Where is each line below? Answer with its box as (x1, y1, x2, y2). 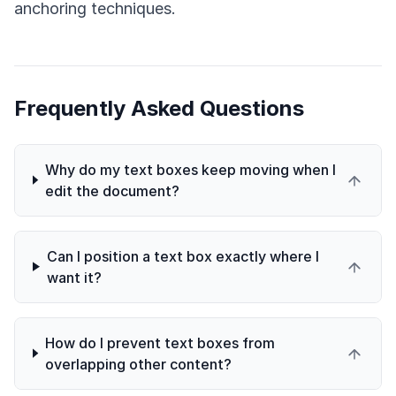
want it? (46, 268, 102, 286)
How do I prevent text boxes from (44, 333, 275, 352)
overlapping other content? (44, 354, 232, 373)
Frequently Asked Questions (14, 95, 304, 121)
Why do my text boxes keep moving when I (44, 160, 336, 179)
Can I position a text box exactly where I (46, 247, 319, 265)
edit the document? (44, 181, 179, 200)
